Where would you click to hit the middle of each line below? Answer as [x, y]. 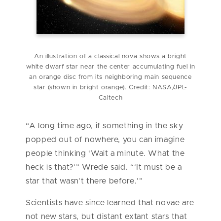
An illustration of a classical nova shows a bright [110, 56]
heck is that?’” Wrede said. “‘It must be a [104, 167]
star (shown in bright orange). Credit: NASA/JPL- [110, 87]
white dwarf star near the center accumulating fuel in [110, 67]
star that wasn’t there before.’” [84, 181]
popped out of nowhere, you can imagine [105, 139]
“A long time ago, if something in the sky [105, 126]
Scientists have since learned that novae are [110, 203]
